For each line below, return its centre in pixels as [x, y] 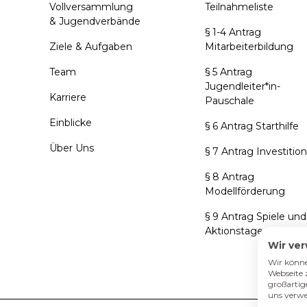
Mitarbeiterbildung [249, 47]
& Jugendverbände [95, 22]
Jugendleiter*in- [242, 87]
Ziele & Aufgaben [91, 47]
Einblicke [71, 123]
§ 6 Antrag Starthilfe [251, 126]
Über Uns [72, 148]
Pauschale [229, 101]
